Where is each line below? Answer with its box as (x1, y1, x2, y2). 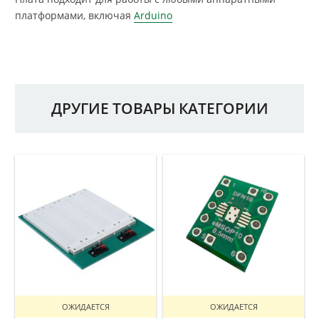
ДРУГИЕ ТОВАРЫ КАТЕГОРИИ (51, 98, 268, 118)
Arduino (134, 8, 172, 22)
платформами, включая (15, 8, 134, 22)
